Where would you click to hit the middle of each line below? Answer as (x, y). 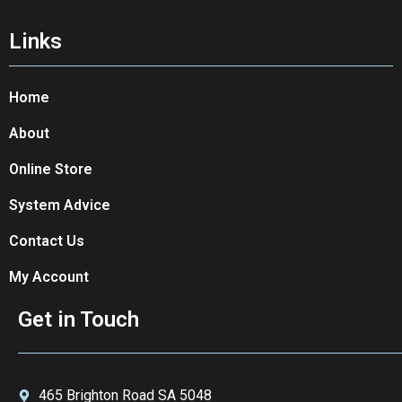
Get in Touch (79, 320)
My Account (49, 277)
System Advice (60, 205)
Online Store (51, 170)
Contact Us (47, 241)
